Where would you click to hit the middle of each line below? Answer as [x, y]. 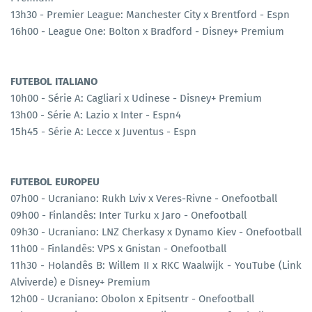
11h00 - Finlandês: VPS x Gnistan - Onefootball [118, 248]
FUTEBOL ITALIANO [54, 81]
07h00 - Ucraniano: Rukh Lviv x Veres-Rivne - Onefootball [144, 198]
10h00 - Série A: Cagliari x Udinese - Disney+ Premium [136, 98]
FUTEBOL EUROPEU [55, 181]
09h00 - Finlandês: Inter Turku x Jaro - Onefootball [128, 215]
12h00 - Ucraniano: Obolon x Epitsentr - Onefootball [132, 298]
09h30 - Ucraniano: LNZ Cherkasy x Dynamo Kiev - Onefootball [156, 232]
